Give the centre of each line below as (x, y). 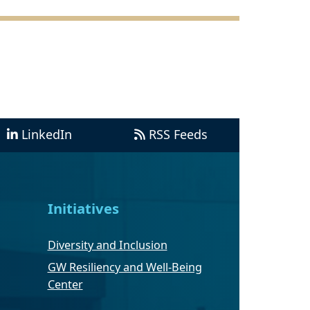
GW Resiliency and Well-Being (125, 267)
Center (65, 285)
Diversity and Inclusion (107, 245)
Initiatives (83, 209)
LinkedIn (47, 135)
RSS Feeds (178, 135)
